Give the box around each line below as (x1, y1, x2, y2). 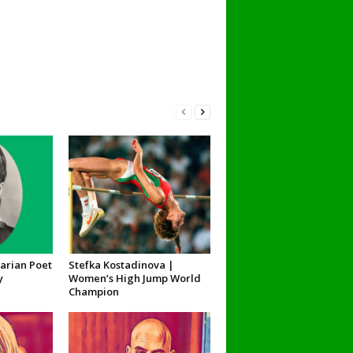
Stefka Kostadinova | (68, 258, 174, 272)
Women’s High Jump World (68, 271, 201, 285)
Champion (68, 284, 119, 299)
